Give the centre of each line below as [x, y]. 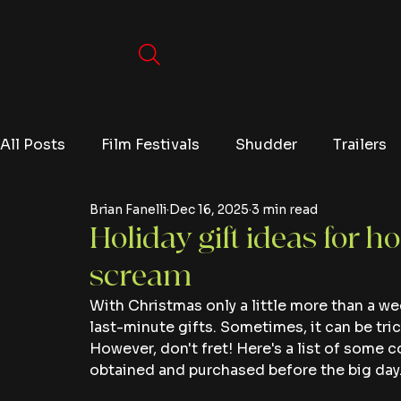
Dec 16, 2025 [209, 209]
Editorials [293, 216]
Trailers [360, 145]
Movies [62, 216]
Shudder [266, 145]
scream [141, 276]
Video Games [173, 216]
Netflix [61, 288]
